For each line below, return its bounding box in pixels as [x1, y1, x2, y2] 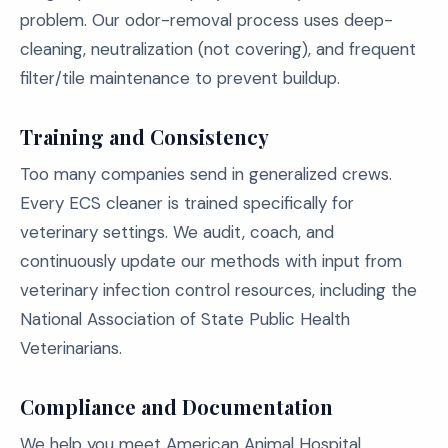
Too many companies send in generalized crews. [20, 163, 392, 185]
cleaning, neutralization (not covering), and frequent [20, 38, 416, 60]
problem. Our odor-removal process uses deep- [20, 9, 393, 31]
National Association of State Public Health [20, 308, 350, 330]
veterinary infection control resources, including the [20, 279, 417, 301]
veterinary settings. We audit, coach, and [20, 221, 334, 243]
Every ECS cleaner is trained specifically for [20, 192, 354, 214]
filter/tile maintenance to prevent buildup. [20, 67, 340, 89]
